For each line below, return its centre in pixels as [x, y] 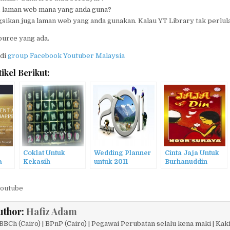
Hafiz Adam [52, 211]
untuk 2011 [111, 161]
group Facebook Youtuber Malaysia [66, 55]
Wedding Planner [123, 153]
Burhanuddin [186, 161]
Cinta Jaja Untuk [192, 153]
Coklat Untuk [44, 153]
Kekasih [37, 161]
